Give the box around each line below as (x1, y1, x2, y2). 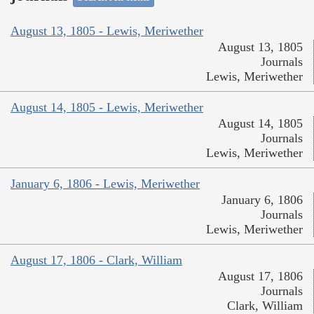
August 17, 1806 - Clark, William (11, 253, 182, 268)
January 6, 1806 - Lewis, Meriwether (11, 177, 200, 191)
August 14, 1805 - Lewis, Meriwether (11, 100, 203, 115)
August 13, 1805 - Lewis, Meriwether (11, 24, 203, 39)
